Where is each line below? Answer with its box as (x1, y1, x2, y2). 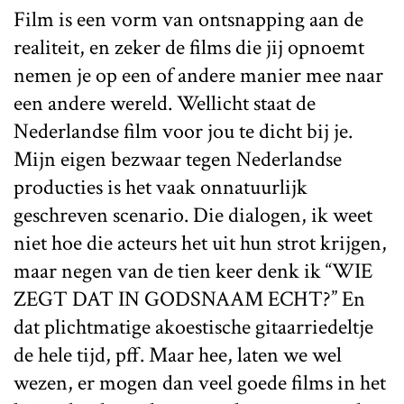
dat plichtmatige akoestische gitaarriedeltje (14, 312, 373, 341)
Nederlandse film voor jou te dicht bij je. (14, 116, 353, 145)
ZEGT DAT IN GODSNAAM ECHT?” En (14, 284, 365, 313)
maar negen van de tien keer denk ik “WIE (14, 256, 372, 285)
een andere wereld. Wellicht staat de (14, 88, 316, 117)
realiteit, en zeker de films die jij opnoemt (14, 32, 364, 61)
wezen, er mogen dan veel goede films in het (14, 368, 386, 397)
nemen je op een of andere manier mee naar (14, 60, 383, 89)
